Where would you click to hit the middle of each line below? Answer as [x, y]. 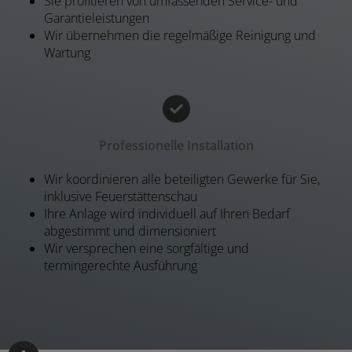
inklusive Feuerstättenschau [121, 197]
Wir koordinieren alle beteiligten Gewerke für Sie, [182, 180]
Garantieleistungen [97, 18]
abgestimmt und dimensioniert [130, 231]
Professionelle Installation [176, 146]
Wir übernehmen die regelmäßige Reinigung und [180, 36]
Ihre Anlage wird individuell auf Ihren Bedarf [167, 214]
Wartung [67, 53]
